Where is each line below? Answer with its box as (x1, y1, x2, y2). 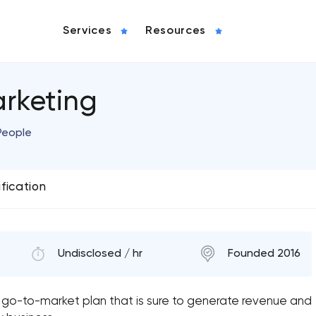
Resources (145, 25, 206, 37)
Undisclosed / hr (58, 248, 142, 260)
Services (63, 25, 112, 37)
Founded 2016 (228, 248, 300, 260)
